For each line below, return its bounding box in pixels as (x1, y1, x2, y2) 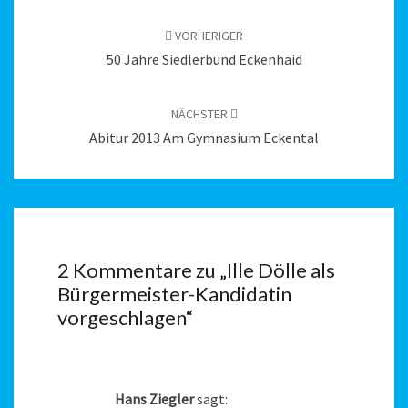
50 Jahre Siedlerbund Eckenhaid (106, 50, 302, 69)
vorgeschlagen (57, 304, 186, 330)
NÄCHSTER (170, 106, 230, 123)
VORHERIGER (172, 27, 243, 45)
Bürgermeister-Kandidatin (57, 280, 291, 306)
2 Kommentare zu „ (57, 257, 227, 282)
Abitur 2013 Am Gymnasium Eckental (89, 128, 319, 148)
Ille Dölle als (227, 257, 335, 282)
